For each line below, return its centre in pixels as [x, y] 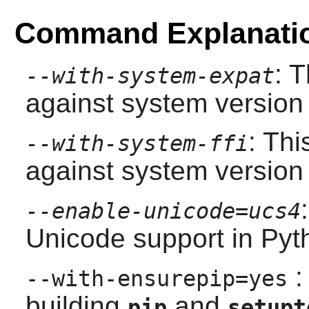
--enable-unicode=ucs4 [163, 211]
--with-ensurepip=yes [156, 279]
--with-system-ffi [137, 144]
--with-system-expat [150, 76]
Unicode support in [143, 239]
